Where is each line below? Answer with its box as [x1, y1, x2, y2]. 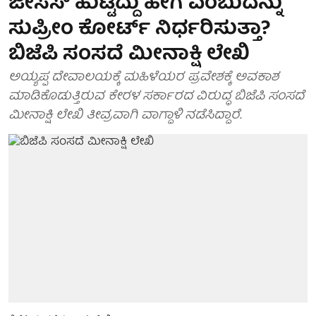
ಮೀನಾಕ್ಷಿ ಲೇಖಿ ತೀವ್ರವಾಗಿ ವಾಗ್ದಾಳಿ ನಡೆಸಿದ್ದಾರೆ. [8, 105, 242, 127]
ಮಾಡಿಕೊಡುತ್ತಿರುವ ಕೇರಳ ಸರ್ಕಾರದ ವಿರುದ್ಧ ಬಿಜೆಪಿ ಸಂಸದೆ [8, 86, 305, 108]
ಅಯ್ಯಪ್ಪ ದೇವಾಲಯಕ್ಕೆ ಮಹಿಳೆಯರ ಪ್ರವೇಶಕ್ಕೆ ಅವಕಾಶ [8, 67, 279, 89]
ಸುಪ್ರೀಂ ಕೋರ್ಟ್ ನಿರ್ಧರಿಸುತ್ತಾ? [8, 13, 271, 47]
